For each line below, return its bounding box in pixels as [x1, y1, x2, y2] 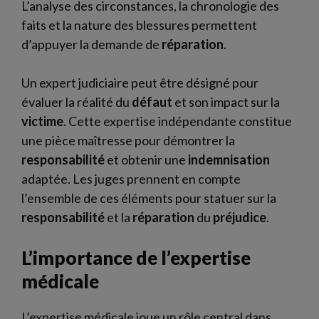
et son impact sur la [172, 93, 280, 110]
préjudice [213, 209, 266, 225]
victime [21, 113, 63, 129]
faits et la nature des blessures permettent [21, 16, 257, 33]
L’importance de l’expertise [21, 246, 251, 269]
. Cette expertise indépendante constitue [63, 113, 292, 129]
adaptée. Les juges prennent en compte [21, 170, 241, 187]
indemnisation [188, 151, 270, 167]
